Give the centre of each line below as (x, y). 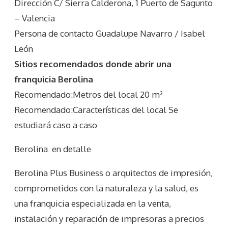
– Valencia (35, 18)
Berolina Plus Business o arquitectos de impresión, (113, 173)
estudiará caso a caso (56, 125)
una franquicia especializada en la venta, (93, 204)
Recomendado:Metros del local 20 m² (89, 95)
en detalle (69, 149)
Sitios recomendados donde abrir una (93, 64)
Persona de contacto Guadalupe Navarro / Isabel (110, 34)
